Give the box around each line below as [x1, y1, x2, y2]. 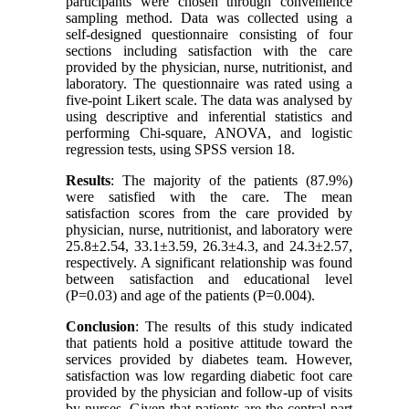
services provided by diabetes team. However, [66, 351, 352, 367]
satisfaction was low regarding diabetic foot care [66, 367, 352, 383]
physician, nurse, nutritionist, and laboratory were [66, 221, 352, 237]
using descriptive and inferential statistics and [66, 108, 352, 124]
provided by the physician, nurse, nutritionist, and [66, 58, 352, 75]
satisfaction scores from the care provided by [66, 204, 352, 221]
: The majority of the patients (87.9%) [110, 172, 352, 188]
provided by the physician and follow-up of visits [66, 383, 352, 400]
